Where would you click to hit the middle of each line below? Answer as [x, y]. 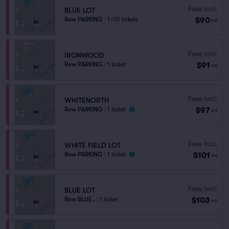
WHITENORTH [87, 100]
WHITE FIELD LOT [93, 145]
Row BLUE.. [80, 199]
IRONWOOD [84, 55]
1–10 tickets [123, 19]
